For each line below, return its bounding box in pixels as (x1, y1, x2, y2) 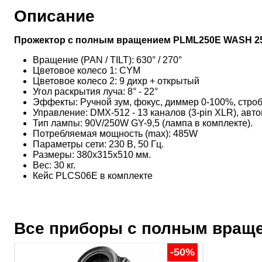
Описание (14, 6, 95, 25)
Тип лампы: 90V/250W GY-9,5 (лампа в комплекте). (33, 118, 253, 128)
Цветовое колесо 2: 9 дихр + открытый (33, 75, 199, 86)
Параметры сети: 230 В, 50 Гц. (33, 139, 164, 149)
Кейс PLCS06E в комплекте (33, 170, 153, 181)
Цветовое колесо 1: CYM (33, 65, 140, 75)
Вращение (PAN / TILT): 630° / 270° (33, 54, 182, 65)
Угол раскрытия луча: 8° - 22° (33, 86, 158, 96)
